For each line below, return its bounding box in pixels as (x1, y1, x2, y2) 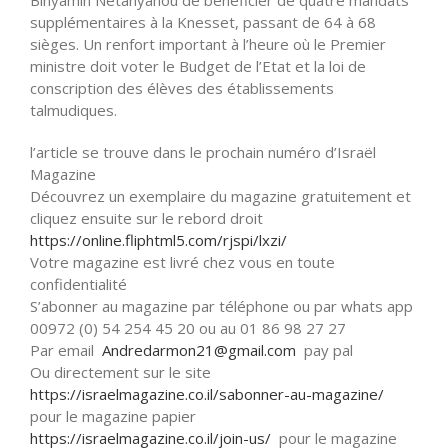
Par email (30, 339, 102, 360)
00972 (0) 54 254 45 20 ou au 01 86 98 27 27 (30, 317, 346, 338)
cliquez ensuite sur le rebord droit (30, 207, 263, 228)
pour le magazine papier (30, 405, 196, 426)
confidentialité (30, 273, 127, 294)
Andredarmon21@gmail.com (102, 339, 296, 360)
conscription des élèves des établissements (30, 77, 334, 98)
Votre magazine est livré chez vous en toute (30, 251, 335, 272)
